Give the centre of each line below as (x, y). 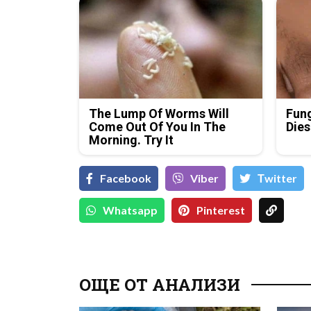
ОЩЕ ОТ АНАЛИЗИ (160, 285)
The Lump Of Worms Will (159, 114)
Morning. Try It (132, 140)
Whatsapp (130, 210)
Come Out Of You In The (158, 127)
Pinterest (221, 210)
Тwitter (277, 178)
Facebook (126, 178)
